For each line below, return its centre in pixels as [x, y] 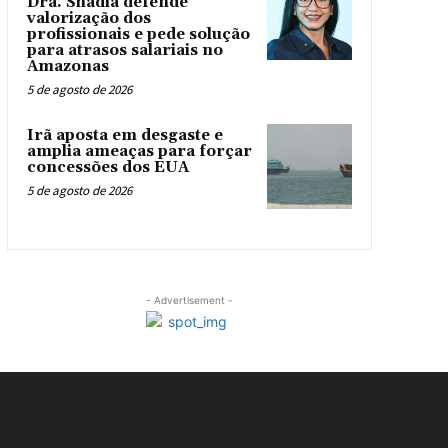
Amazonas [67, 66]
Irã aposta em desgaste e [124, 135]
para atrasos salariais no [124, 50]
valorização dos [88, 18]
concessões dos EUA [107, 167]
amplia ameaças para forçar [139, 151]
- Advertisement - [189, 299]
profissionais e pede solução [138, 34]
